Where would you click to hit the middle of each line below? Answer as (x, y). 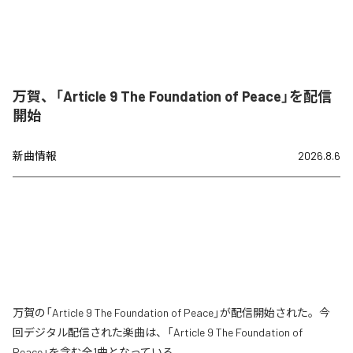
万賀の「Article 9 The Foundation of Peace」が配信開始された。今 (171, 313)
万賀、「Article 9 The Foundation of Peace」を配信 (172, 97)
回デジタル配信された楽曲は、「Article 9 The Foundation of (158, 333)
